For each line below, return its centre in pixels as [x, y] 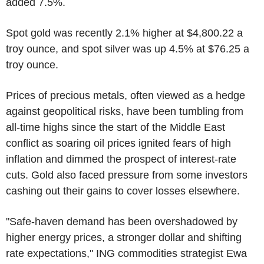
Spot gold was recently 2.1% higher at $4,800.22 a [124, 33]
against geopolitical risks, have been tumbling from [125, 111]
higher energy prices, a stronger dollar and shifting [124, 237]
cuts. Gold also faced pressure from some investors [127, 175]
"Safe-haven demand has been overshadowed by [122, 222]
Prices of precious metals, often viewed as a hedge [126, 95]
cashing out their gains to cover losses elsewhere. [123, 191]
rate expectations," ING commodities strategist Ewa [126, 253]
